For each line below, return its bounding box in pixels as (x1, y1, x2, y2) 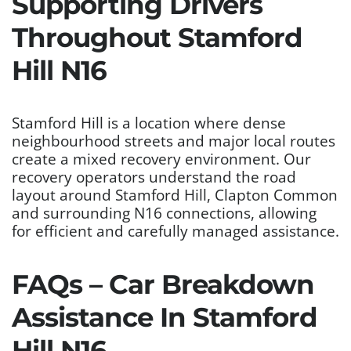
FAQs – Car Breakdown (12, 267, 314, 301)
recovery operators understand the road (12, 166, 296, 186)
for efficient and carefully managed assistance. (12, 220, 339, 241)
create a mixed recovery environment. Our (12, 148, 311, 168)
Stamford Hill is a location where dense (12, 112, 286, 132)
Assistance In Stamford (12, 300, 317, 334)
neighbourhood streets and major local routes (12, 130, 335, 150)
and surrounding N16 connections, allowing (12, 202, 317, 223)
